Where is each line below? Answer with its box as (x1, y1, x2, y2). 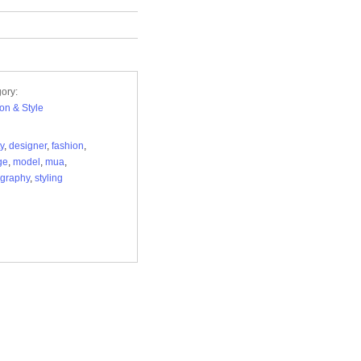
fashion (52, 140, 84, 151)
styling (35, 172, 63, 184)
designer (9, 140, 47, 151)
